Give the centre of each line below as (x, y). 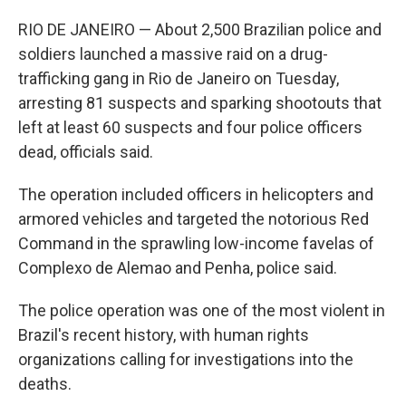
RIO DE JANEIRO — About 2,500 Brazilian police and (200, 29)
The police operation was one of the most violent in (202, 310)
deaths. (45, 384)
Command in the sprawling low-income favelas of (196, 243)
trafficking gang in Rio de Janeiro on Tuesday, (179, 78)
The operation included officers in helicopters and (196, 194)
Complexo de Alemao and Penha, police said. (178, 268)
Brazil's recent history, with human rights (164, 335)
